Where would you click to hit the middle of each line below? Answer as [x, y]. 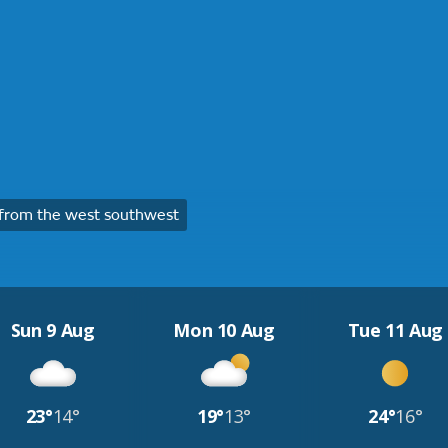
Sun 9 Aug [52, 330]
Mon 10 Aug [224, 330]
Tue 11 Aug [395, 330]
